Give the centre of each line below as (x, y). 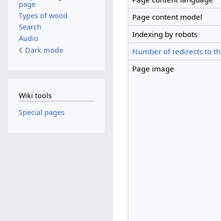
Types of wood (43, 16)
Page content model (167, 17)
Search (30, 27)
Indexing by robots (165, 34)
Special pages (41, 112)
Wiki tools (35, 95)
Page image (153, 69)
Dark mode (44, 50)
